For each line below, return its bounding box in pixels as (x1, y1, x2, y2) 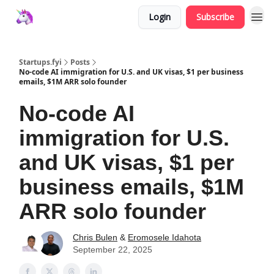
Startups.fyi (19, 57, 62, 67)
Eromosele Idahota (128, 232, 201, 242)
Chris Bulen (73, 232, 117, 242)
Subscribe (196, 11, 234, 23)
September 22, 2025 (73, 245, 152, 254)
